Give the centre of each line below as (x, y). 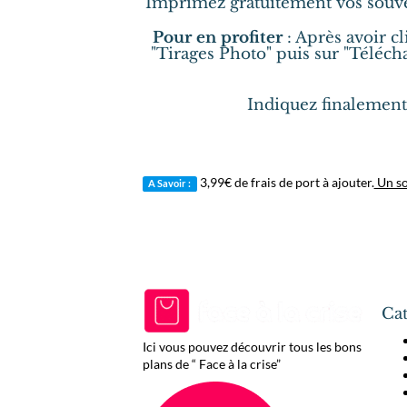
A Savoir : (170, 184)
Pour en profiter (217, 38)
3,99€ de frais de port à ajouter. (285, 183)
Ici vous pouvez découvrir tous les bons (252, 347)
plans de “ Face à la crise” (212, 364)
